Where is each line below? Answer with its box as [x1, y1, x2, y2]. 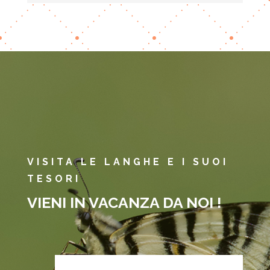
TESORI [27, 172, 81, 184]
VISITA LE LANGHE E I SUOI [27, 155, 228, 168]
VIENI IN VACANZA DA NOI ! [27, 193, 222, 212]
